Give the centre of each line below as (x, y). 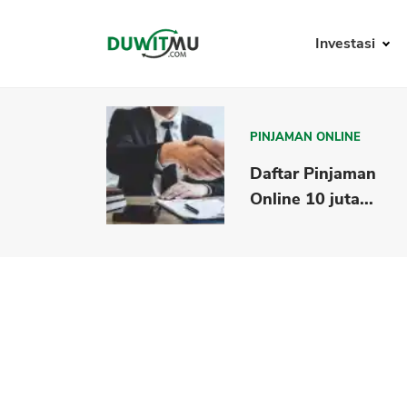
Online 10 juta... (312, 199)
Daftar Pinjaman (313, 173)
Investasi (347, 44)
